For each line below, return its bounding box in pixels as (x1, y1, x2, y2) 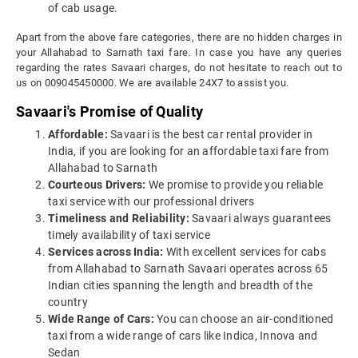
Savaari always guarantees (189, 212, 332, 225)
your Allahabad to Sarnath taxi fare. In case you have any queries (16, 46, 342, 59)
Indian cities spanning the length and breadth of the (48, 279, 312, 292)
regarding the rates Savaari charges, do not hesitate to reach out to (16, 62, 342, 74)
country (48, 296, 88, 309)
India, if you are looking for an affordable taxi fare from (48, 145, 329, 158)
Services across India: (48, 245, 164, 259)
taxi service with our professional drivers (48, 195, 255, 209)
